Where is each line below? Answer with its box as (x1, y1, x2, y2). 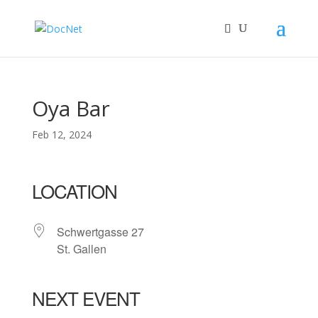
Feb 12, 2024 (31, 128, 92, 141)
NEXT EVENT (31, 285, 140, 311)
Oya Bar (31, 94, 110, 123)
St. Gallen (56, 241, 106, 257)
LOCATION (31, 177, 117, 204)
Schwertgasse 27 (56, 224, 144, 240)
